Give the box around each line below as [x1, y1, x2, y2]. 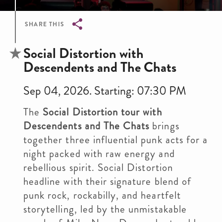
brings [149, 118, 179, 133]
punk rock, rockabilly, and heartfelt [23, 188, 181, 203]
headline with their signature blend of [23, 174, 191, 189]
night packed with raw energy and [23, 146, 175, 161]
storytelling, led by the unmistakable [23, 202, 187, 217]
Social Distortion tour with [43, 105, 162, 119]
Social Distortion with [23, 44, 144, 63]
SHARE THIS [25, 20, 64, 29]
